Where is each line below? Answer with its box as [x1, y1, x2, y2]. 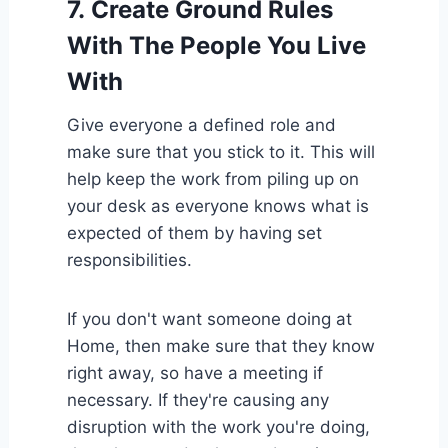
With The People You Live [66, 30, 366, 60]
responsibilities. [66, 249, 192, 270]
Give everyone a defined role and [66, 114, 336, 135]
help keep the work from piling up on [66, 168, 359, 189]
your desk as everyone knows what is [66, 195, 369, 216]
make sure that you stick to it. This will [66, 141, 375, 162]
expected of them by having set [66, 222, 322, 243]
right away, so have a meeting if [66, 362, 323, 383]
